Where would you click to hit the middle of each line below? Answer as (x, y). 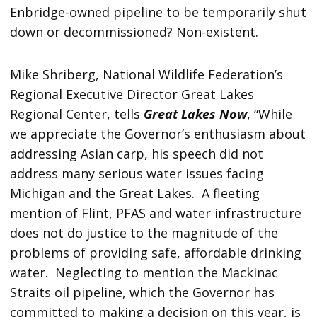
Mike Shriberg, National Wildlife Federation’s (147, 74)
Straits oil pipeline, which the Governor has (143, 292)
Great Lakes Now (196, 114)
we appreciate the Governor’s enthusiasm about (158, 133)
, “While (270, 114)
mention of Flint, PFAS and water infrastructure (156, 213)
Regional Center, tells (77, 114)
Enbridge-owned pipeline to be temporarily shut (158, 12)
